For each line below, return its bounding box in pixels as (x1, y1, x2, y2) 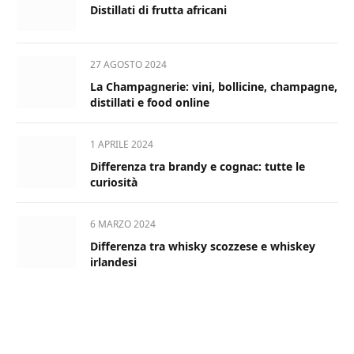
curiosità (90, 175, 137, 190)
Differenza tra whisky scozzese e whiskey (90, 239, 315, 254)
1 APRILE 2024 (90, 137, 153, 152)
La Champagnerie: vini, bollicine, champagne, (90, 79, 337, 95)
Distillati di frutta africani (90, 2, 227, 18)
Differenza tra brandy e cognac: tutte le (90, 159, 305, 175)
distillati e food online (90, 95, 209, 111)
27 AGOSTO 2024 (90, 58, 167, 72)
